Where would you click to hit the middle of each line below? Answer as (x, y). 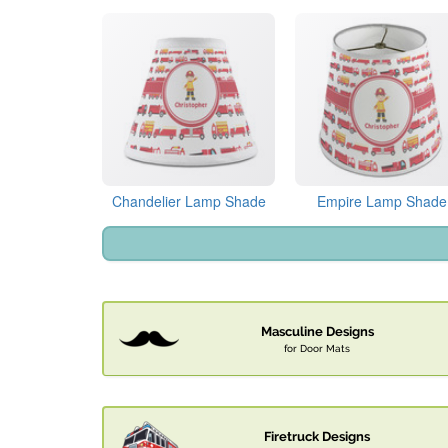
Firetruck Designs (317, 437)
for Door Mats (317, 348)
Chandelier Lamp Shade (188, 201)
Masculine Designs (317, 332)
